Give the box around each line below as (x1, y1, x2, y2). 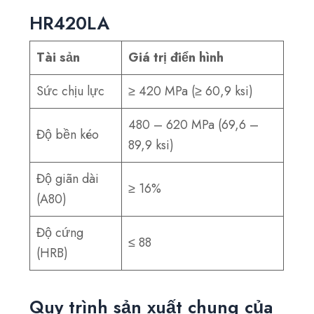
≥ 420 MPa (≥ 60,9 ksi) (128, 81, 254, 100)
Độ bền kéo (36, 125, 100, 144)
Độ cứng (36, 223, 84, 242)
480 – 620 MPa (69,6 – (128, 115, 259, 134)
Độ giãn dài (36, 169, 100, 188)
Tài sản (36, 48, 81, 67)
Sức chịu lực (36, 81, 105, 100)
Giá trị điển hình (128, 48, 224, 67)
